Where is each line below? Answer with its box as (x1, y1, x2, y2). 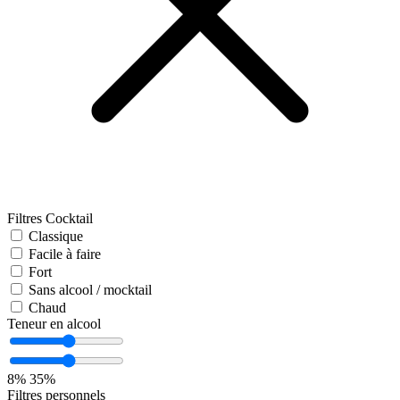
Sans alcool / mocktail (29, 282, 152, 298)
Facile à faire (29, 246, 101, 262)
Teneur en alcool (7, 316, 101, 332)
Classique (29, 229, 83, 245)
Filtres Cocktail (7, 211, 93, 227)
